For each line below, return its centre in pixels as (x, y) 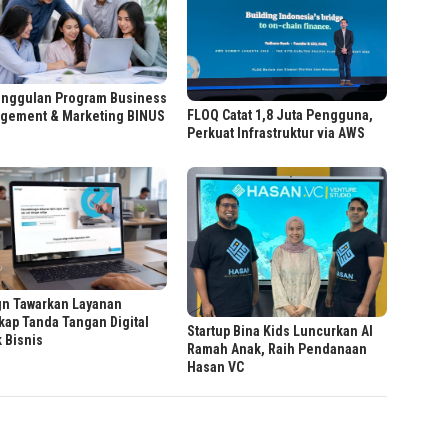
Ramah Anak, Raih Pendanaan (277, 349)
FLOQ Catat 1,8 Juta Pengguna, (280, 115)
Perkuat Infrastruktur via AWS (276, 133)
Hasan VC (216, 367)
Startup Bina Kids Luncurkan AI (280, 331)
